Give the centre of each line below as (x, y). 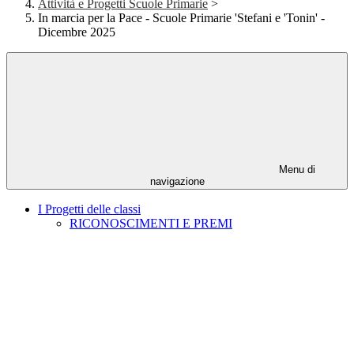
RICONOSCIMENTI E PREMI (151, 224)
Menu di (296, 170)
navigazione (177, 182)
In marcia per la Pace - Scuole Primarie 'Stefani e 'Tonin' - (181, 18)
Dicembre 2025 (77, 32)
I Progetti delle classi (89, 209)
